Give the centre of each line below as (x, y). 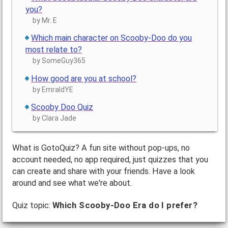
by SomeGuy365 (59, 61)
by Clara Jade (55, 118)
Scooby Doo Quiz (62, 107)
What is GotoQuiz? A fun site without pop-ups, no (101, 148)
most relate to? (54, 50)
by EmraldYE (53, 89)
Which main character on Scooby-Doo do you (112, 38)
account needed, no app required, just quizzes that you (110, 160)
